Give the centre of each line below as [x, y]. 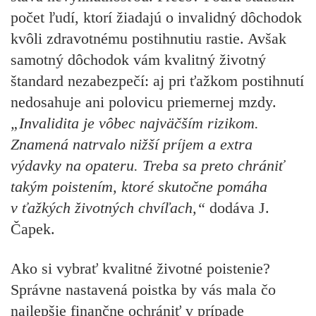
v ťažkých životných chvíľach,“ [110, 207]
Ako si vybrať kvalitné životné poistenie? [140, 268]
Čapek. [33, 229]
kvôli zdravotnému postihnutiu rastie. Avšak [148, 38]
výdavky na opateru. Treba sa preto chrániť [147, 165]
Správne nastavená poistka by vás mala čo [143, 289]
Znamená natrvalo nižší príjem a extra [132, 144]
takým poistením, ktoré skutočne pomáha [139, 186]
